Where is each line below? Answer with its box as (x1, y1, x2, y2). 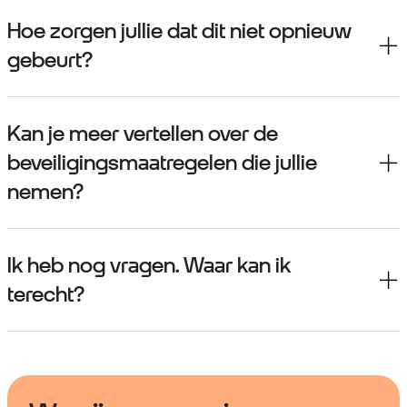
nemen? (7, 179, 84, 205)
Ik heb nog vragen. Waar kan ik (7, 253, 291, 279)
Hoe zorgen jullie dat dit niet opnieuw (7, 18, 352, 45)
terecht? (7, 282, 84, 308)
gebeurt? (7, 47, 93, 74)
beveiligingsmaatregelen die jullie (7, 150, 317, 176)
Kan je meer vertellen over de (7, 121, 278, 147)
